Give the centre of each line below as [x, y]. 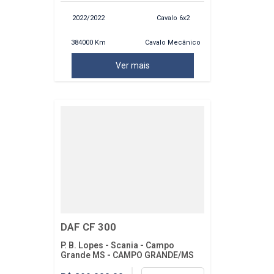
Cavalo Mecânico [173, 43]
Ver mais [132, 65]
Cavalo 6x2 [173, 18]
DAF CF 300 [88, 227]
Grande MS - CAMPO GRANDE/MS [127, 255]
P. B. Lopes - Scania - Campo [117, 245]
